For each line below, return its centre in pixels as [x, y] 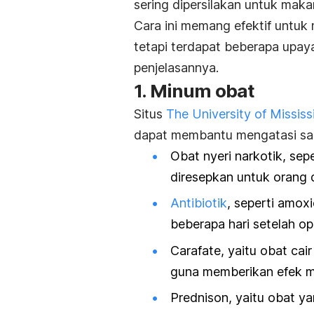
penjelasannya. [178, 68]
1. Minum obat [194, 91]
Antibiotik [199, 203]
